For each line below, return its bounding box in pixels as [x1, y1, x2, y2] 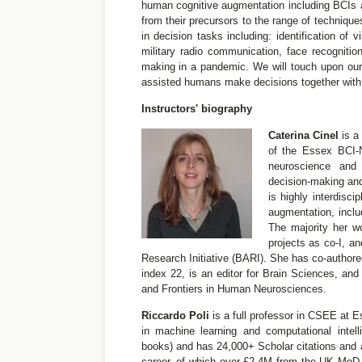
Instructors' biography [141, 103, 252, 115]
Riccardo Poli [141, 309, 209, 322]
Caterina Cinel [267, 129, 339, 141]
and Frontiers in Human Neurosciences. [141, 283, 326, 295]
